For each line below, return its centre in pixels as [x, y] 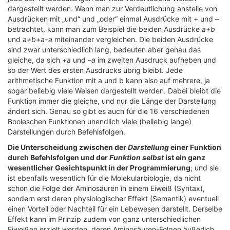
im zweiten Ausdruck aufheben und [156, 60]
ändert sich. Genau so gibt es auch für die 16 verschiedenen [109, 111]
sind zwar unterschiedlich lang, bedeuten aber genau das [104, 50]
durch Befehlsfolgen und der [59, 157]
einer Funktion [195, 147]
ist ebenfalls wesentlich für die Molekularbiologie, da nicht [104, 178]
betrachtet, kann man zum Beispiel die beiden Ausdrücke [105, 29]
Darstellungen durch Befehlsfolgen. [66, 132]
